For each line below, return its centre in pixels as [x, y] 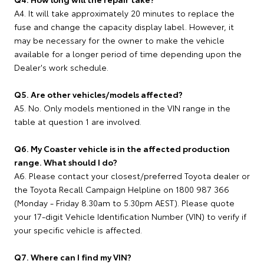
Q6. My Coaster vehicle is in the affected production [122, 148]
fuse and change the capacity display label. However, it [124, 27]
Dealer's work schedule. [61, 67]
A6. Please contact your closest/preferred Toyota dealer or [132, 176]
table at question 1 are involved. [78, 121]
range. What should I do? [66, 162]
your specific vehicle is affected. [78, 230]
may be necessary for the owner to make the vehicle [119, 40]
